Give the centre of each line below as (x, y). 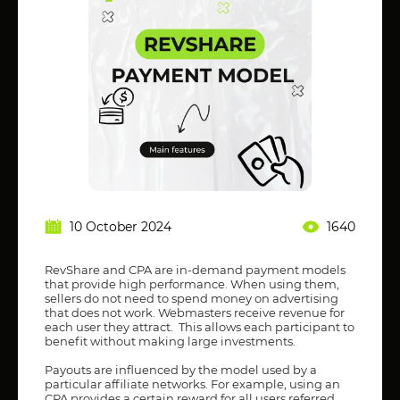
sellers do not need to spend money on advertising (192, 298)
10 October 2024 (121, 226)
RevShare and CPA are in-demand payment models (195, 269)
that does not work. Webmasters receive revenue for (195, 312)
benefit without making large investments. (170, 341)
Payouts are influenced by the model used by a (181, 369)
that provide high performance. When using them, (192, 283)
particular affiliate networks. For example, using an (192, 383)
